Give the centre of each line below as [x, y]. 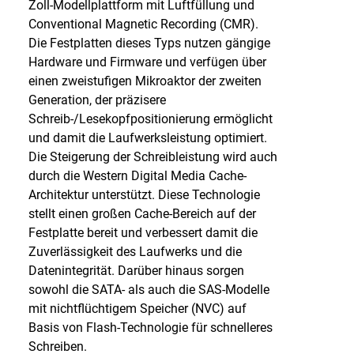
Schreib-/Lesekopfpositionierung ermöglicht [150, 119]
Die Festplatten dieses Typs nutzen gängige [149, 43]
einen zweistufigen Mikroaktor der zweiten [145, 81]
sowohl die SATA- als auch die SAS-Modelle [149, 290]
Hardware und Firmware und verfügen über [147, 62]
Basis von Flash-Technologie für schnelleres [150, 328]
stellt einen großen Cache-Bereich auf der [142, 214]
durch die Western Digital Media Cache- [137, 176]
